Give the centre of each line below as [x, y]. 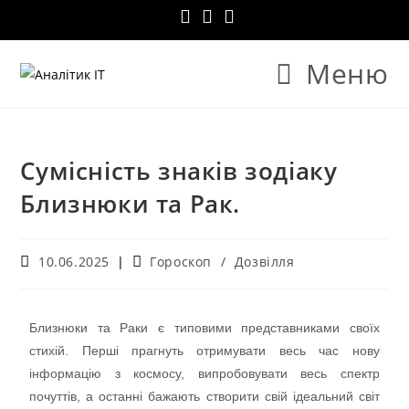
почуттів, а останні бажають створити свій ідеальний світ [204, 396]
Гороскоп [181, 262]
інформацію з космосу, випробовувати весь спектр [204, 373]
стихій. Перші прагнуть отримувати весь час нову [204, 351]
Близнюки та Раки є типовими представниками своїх [204, 328]
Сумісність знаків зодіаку [179, 171]
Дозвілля [264, 262]
